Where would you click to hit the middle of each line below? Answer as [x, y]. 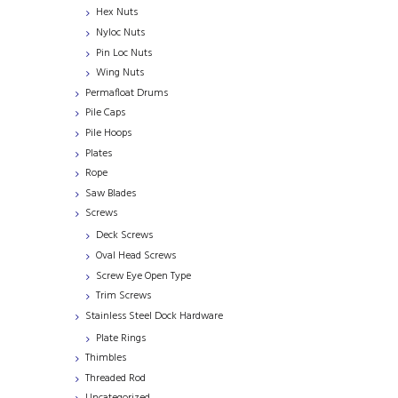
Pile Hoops [108, 133]
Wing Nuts [120, 73]
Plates [99, 153]
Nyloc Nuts [120, 32]
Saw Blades [111, 193]
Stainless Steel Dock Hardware [154, 316]
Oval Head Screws [136, 255]
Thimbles [106, 358]
